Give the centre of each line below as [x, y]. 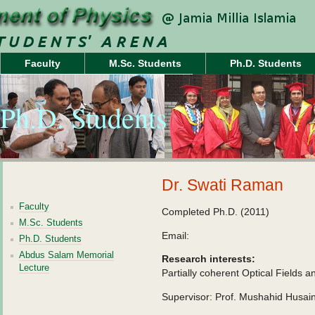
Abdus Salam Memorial [66, 255]
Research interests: [208, 259]
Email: [175, 236]
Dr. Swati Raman [223, 185]
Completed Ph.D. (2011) [216, 212]
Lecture [34, 268]
